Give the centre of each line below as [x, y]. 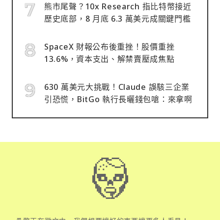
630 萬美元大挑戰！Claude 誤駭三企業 [117, 87]
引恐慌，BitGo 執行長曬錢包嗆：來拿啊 [118, 99]
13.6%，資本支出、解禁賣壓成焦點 [110, 59]
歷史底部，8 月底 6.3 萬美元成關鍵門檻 [118, 18]
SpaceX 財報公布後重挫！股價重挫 [110, 46]
